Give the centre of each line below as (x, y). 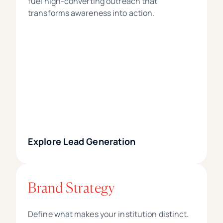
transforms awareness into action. (91, 13)
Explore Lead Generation (82, 142)
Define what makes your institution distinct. (109, 214)
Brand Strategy (71, 188)
